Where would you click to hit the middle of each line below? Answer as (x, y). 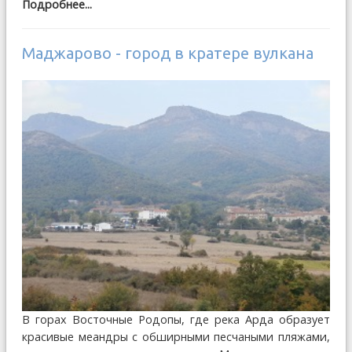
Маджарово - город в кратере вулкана (168, 53)
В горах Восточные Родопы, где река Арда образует (176, 320)
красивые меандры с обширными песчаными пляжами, (176, 337)
